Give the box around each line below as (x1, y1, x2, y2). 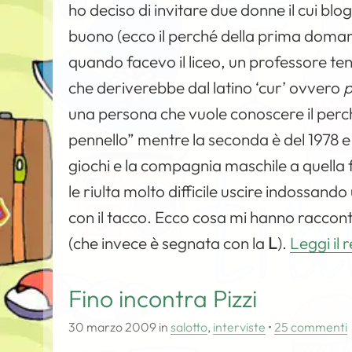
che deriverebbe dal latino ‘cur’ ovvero (68, 77, 344, 97)
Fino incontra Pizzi (68, 284, 258, 313)
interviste (213, 319, 266, 335)
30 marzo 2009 (68, 319, 157, 335)
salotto (170, 319, 208, 335)
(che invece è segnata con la (68, 233, 269, 253)
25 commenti (274, 319, 348, 335)
